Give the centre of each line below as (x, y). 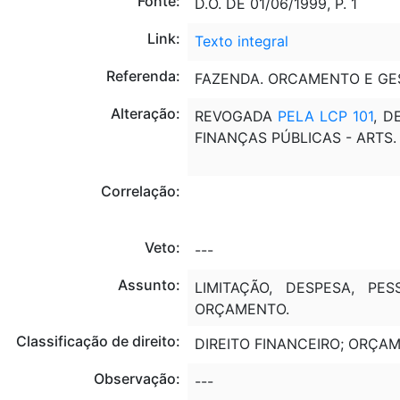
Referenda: (143, 75)
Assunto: (149, 284)
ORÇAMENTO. (242, 308)
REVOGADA (236, 116)
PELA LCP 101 (326, 116)
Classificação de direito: (98, 341)
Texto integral (241, 41)
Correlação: (140, 191)
